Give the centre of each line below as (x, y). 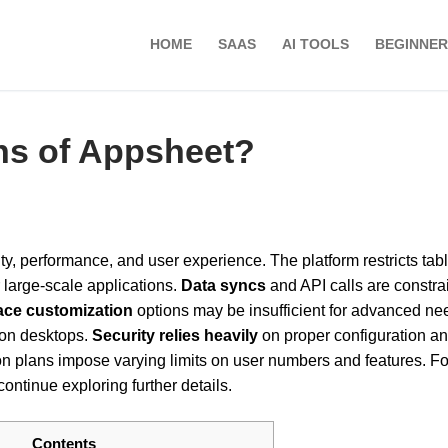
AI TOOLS (315, 45)
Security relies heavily (175, 336)
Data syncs (223, 286)
